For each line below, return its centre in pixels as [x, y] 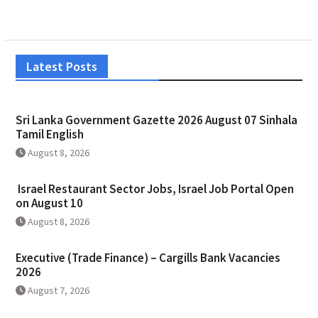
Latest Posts [61, 67]
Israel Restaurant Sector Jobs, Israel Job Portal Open [154, 189]
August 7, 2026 [58, 291]
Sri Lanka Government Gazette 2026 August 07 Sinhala [156, 120]
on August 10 [49, 203]
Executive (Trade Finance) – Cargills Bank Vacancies [148, 258]
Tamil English [49, 135]
